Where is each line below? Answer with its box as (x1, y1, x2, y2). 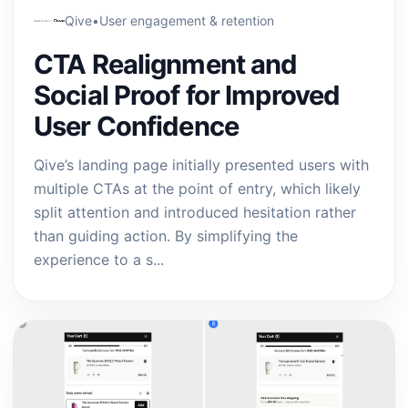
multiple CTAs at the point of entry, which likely (34, 179, 361, 198)
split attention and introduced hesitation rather (34, 203, 356, 221)
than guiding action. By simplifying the (34, 227, 298, 245)
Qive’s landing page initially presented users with (34, 156, 369, 174)
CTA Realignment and (34, 48, 298, 80)
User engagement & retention (99, 13, 274, 28)
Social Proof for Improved (34, 79, 341, 111)
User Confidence (34, 110, 239, 142)
